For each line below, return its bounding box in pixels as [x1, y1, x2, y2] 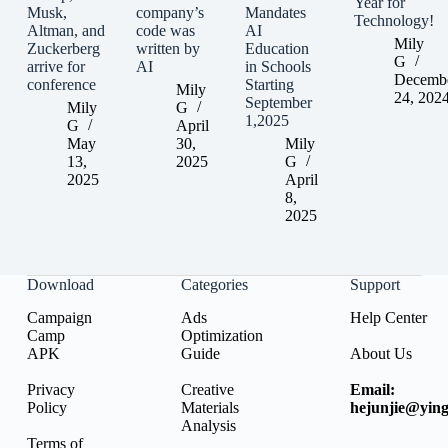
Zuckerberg [26, 40, 100, 58]
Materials [180, 399, 239, 416]
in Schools [244, 58, 311, 76]
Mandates [244, 4, 306, 22]
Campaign [26, 309, 92, 326]
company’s [135, 4, 204, 22]
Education [244, 40, 309, 58]
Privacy [26, 381, 75, 398]
